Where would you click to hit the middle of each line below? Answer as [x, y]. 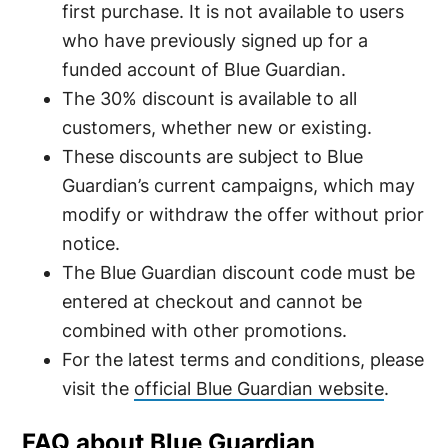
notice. [91, 243]
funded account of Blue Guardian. [204, 69]
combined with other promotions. [205, 330]
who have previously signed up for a [215, 40]
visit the [98, 388]
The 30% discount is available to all [210, 98]
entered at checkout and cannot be [212, 301]
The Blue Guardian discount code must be [239, 272]
